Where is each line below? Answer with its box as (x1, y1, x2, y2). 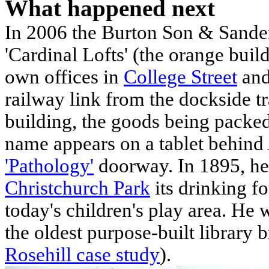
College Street (124, 66, 237, 88)
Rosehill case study (5, 244, 160, 266)
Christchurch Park (5, 177, 150, 199)
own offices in (5, 66, 124, 88)
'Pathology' (5, 155, 94, 177)
